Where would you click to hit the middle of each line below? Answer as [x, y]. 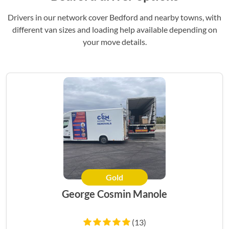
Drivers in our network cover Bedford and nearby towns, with [114, 17]
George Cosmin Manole [114, 193]
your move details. [114, 41]
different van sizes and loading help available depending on [114, 29]
